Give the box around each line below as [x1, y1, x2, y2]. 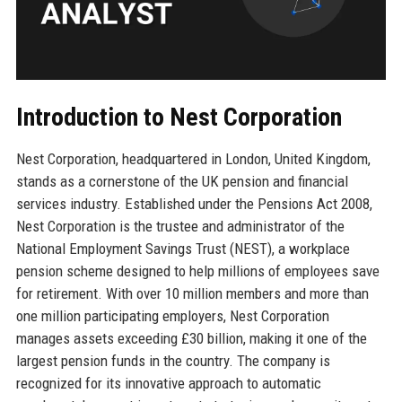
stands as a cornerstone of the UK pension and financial [15, 171, 348, 190]
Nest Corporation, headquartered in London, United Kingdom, [15, 149, 371, 168]
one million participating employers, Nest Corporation [15, 306, 329, 325]
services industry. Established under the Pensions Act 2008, [15, 194, 372, 213]
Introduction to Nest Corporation [15, 101, 342, 132]
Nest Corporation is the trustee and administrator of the [15, 216, 345, 235]
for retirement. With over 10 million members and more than [15, 284, 369, 302]
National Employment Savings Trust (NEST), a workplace [15, 239, 350, 258]
